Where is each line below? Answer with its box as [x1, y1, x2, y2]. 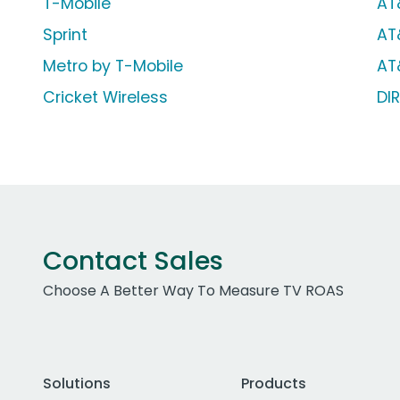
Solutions [43, 373, 111, 395]
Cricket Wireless [43, 87, 168, 109]
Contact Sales [43, 243, 223, 279]
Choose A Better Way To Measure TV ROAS [43, 280, 344, 302]
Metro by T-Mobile [43, 55, 183, 78]
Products [240, 373, 306, 395]
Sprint [43, 24, 87, 46]
